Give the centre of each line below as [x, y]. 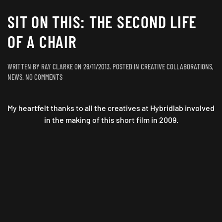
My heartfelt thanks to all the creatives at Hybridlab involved [111, 108]
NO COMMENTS [44, 77]
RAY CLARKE [57, 66]
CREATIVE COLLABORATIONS [176, 66]
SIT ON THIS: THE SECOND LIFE [102, 22]
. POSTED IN [125, 66]
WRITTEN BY [24, 66]
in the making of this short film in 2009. [111, 120]
